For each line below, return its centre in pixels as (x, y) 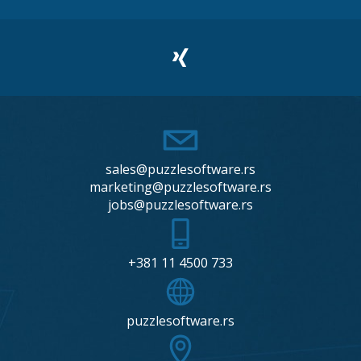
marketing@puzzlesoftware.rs (180, 187)
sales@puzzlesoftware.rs (180, 169)
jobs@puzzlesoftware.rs (180, 205)
